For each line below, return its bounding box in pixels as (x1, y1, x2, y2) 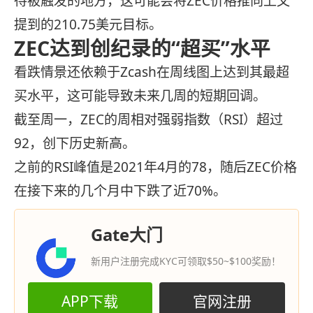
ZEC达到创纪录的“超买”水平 (14, 34, 270, 61)
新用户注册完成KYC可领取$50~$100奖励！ (90, 254, 281, 268)
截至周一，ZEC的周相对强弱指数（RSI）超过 (14, 110, 283, 129)
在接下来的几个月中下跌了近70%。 (14, 181, 226, 200)
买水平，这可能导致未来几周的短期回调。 (14, 86, 266, 105)
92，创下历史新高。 (14, 133, 136, 152)
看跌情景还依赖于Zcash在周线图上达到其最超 (14, 62, 289, 81)
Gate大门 (90, 223, 163, 247)
